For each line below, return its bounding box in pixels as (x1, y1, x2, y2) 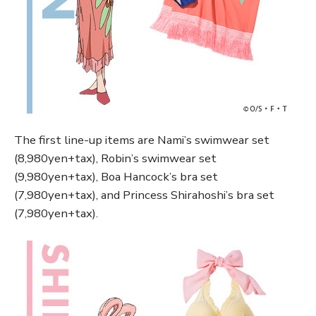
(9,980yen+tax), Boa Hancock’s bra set (14, 169, 218, 186)
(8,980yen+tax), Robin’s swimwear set (14, 150, 217, 167)
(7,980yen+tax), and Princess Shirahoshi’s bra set (14, 187, 274, 204)
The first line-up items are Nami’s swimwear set (14, 132, 269, 149)
